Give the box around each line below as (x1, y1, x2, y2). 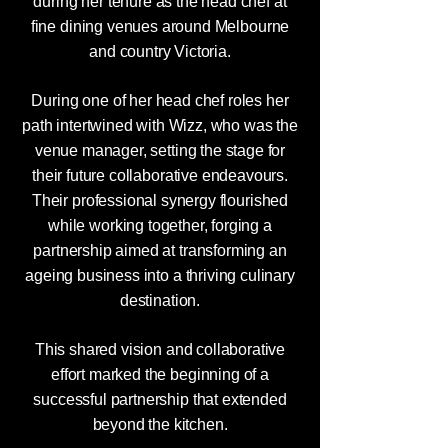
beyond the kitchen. (92, 416, 228, 433)
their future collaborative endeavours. (32, 167, 288, 184)
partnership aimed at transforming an (33, 242, 287, 259)
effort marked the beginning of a (51, 366, 269, 383)
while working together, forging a (48, 217, 272, 234)
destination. (119, 292, 201, 309)
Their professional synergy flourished (31, 192, 289, 209)
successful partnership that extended (33, 391, 287, 408)
